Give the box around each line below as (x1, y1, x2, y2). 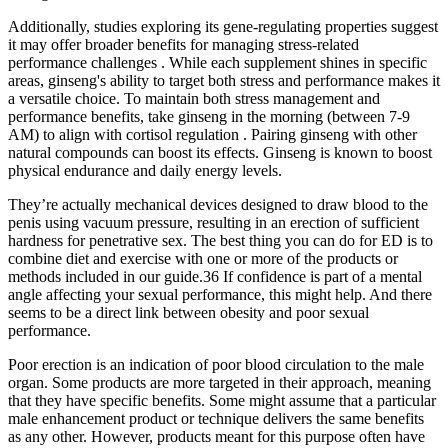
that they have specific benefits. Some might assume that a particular (8, 392, 436, 410)
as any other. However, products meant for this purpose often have (8, 428, 425, 446)
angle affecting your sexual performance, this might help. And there (8, 286, 432, 304)
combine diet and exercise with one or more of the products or (8, 250, 398, 268)
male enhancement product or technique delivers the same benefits (8, 410, 424, 428)
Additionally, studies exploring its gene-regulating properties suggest (8, 18, 438, 36)
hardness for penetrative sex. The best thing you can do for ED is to (8, 232, 433, 250)
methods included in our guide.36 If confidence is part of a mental (8, 268, 422, 286)
